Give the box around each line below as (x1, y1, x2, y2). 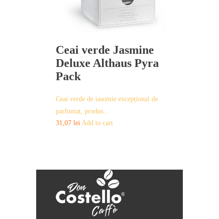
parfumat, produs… (56, 107, 110, 115)
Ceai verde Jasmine (56, 43, 154, 56)
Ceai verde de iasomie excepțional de (56, 95, 158, 103)
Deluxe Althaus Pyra (56, 56, 159, 69)
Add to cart (82, 119, 113, 127)
